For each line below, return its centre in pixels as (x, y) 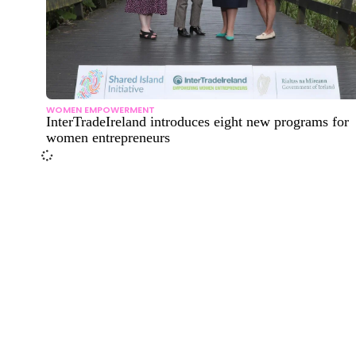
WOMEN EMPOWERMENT (101, 109)
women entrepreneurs (108, 137)
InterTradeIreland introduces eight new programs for (197, 121)
